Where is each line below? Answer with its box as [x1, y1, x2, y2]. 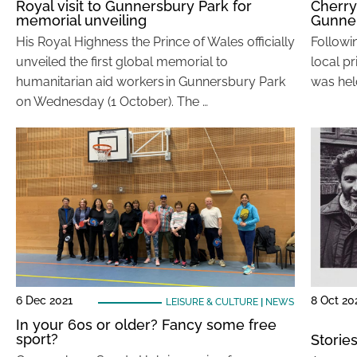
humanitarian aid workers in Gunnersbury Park [16, 74, 285, 89]
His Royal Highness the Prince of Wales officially [16, 34, 295, 49]
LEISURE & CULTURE [165, 296, 258, 308]
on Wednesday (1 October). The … [16, 94, 208, 109]
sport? [16, 331, 58, 347]
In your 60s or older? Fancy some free [16, 316, 277, 333]
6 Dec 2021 [16, 294, 73, 307]
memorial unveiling [16, 12, 147, 29]
